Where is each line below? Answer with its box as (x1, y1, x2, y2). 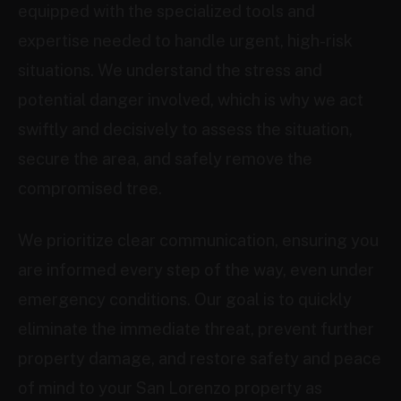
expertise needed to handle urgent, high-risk (18, 31, 353, 50)
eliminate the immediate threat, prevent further (18, 320, 374, 338)
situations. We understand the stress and (18, 61, 322, 80)
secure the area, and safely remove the (18, 149, 312, 168)
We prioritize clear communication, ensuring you (18, 231, 379, 250)
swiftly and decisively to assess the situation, (18, 120, 353, 139)
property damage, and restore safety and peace (18, 349, 381, 368)
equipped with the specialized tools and (18, 2, 315, 21)
